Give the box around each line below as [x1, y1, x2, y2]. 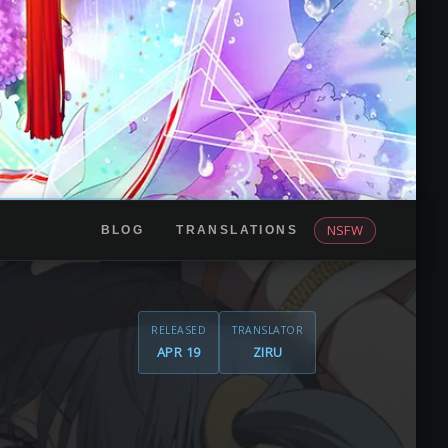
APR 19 [156, 343, 201, 361]
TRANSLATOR [232, 323, 303, 337]
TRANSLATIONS [176, 223, 298, 237]
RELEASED [151, 323, 206, 337]
